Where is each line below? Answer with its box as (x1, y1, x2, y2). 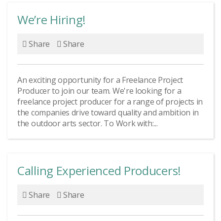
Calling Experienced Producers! (17, 162, 181, 179)
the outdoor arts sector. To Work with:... (17, 118, 158, 129)
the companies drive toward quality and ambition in (17, 107, 199, 118)
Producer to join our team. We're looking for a (17, 85, 182, 96)
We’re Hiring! (17, 11, 86, 28)
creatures (92, 62, 129, 74)
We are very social (75, 50, 146, 62)
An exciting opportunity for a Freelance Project (17, 74, 183, 85)
